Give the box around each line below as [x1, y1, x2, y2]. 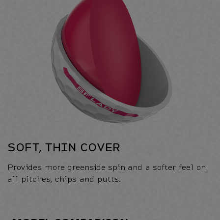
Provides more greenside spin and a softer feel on [7, 161, 205, 172]
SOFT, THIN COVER [7, 138, 120, 155]
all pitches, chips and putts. [7, 172, 121, 184]
